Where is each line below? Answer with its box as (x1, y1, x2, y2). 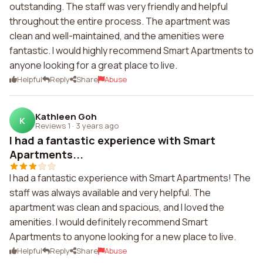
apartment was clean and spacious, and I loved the (9, 201, 224, 214)
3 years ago (76, 120, 119, 131)
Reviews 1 (35, 120, 70, 131)
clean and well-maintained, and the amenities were (9, 29, 224, 42)
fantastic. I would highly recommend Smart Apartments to (9, 44, 254, 57)
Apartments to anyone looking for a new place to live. (9, 230, 236, 243)
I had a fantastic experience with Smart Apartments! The (9, 171, 251, 184)
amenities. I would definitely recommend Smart (9, 215, 208, 228)
